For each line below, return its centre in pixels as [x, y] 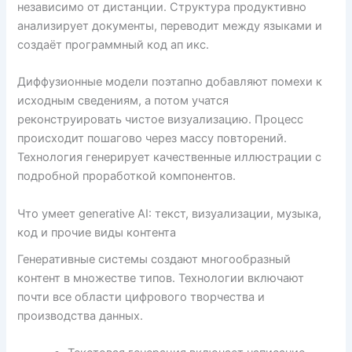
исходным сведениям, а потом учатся [123, 101]
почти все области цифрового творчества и [141, 297]
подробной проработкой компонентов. [127, 176]
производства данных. [81, 315]
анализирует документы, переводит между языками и [170, 26]
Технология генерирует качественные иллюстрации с [170, 158]
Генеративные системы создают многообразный [154, 259]
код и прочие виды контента [97, 232]
